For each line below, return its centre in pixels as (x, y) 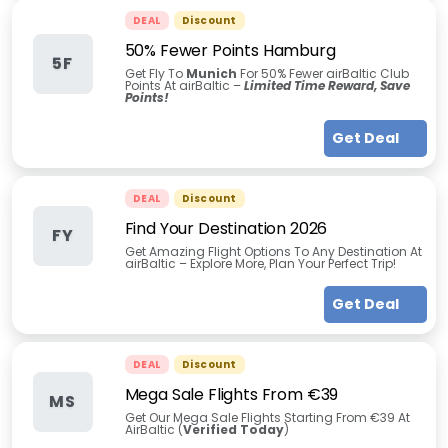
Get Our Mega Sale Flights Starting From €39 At (267, 417)
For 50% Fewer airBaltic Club (324, 73)
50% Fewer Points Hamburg (230, 50)
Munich (212, 73)
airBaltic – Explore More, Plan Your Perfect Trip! (260, 263)
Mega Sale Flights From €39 (231, 394)
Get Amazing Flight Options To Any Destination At (273, 251)
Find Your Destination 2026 (226, 228)
